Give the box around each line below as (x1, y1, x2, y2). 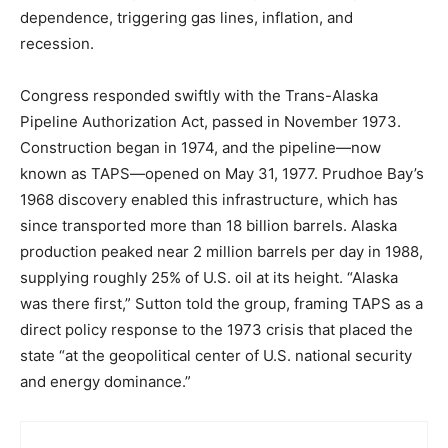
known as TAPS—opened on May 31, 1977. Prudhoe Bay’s (20, 164, 424, 183)
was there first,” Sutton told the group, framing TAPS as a (20, 294, 423, 313)
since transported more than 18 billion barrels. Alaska (20, 216, 397, 235)
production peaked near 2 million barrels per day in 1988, (20, 242, 423, 261)
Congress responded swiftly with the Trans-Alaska (20, 86, 378, 105)
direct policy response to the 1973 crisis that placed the (20, 320, 413, 339)
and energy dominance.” (20, 372, 191, 391)
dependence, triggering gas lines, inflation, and (20, 8, 353, 27)
